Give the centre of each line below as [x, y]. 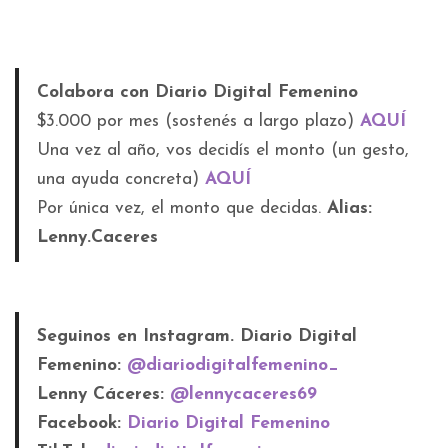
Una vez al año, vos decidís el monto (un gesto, [222, 151]
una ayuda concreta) [120, 180]
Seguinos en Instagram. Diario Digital [196, 337]
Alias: [349, 209]
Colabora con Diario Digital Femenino [197, 93]
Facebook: [81, 424]
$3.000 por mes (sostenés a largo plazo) [198, 122]
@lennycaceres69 [243, 395]
